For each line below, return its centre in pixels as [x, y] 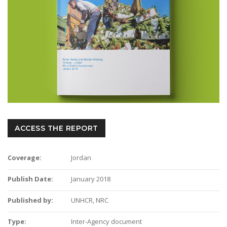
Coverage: [25, 157]
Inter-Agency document [107, 221]
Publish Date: [30, 179]
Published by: [30, 200]
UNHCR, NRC [90, 200]
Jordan [81, 157]
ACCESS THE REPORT [56, 128]
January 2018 [91, 179]
